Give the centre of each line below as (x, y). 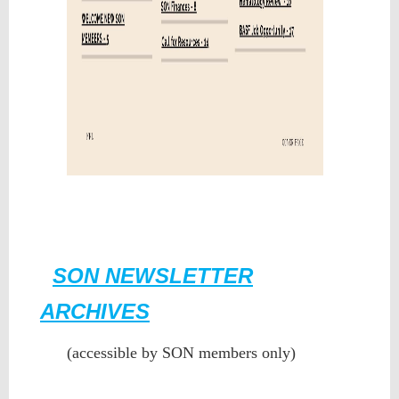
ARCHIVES (95, 312)
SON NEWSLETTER (153, 276)
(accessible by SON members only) (181, 353)
